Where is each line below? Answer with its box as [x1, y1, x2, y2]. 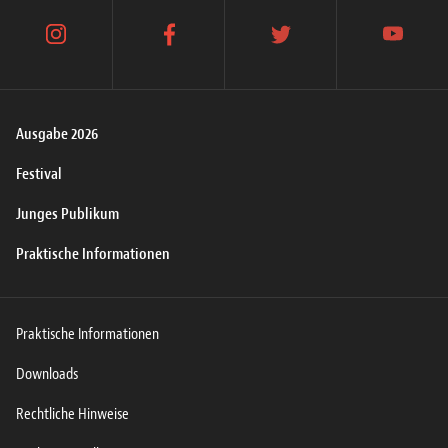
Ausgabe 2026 [16, 124, 98, 145]
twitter [279, 34, 321, 55]
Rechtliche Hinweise [16, 404, 129, 425]
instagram [54, 34, 116, 55]
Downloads [16, 364, 78, 385]
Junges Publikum [16, 204, 119, 225]
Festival [16, 164, 62, 185]
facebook [167, 34, 223, 55]
